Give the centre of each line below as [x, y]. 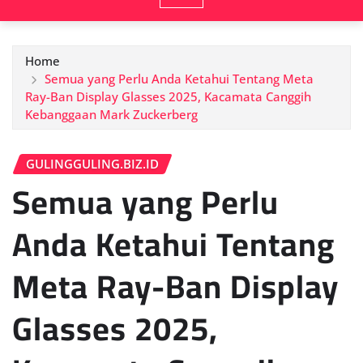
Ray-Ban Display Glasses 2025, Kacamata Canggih [168, 96]
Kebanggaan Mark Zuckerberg [111, 114]
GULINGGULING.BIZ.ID [92, 163]
